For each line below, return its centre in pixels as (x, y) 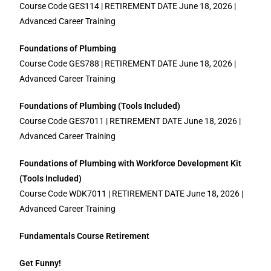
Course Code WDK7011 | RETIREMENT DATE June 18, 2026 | (132, 194)
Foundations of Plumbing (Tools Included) (100, 106)
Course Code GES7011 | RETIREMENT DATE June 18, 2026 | (130, 121)
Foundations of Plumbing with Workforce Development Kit (131, 163)
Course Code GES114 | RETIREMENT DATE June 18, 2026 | (128, 6)
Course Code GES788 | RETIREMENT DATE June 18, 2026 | (128, 64)
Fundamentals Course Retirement (85, 236)
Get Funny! (41, 263)
